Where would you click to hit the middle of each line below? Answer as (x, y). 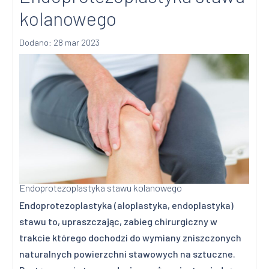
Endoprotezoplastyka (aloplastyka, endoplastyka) (127, 205)
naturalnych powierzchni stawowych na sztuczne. (128, 254)
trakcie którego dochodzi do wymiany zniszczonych (131, 238)
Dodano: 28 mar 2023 (60, 43)
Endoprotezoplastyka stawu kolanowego (101, 188)
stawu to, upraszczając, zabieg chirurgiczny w (119, 222)
